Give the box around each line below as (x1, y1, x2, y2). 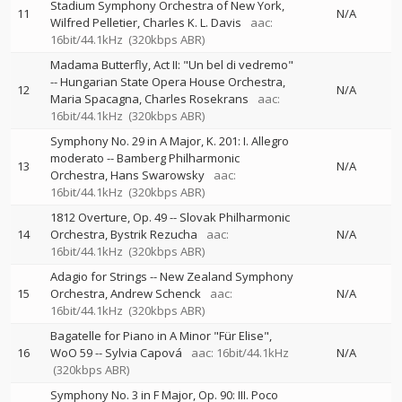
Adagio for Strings (50, 268, 147, 284)
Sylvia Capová (105, 345, 182, 361)
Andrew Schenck (110, 285, 201, 301)
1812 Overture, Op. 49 (50, 209, 167, 225)
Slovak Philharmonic (179, 209, 290, 225)
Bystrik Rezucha (110, 226, 197, 242)
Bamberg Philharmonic (117, 150, 240, 166)
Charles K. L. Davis (143, 14, 241, 31)
